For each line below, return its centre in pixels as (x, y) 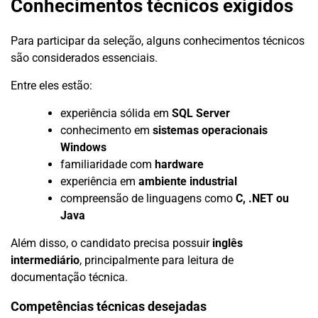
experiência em (99, 181)
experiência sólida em (116, 113)
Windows (83, 147)
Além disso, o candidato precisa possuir (111, 243)
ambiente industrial (188, 181)
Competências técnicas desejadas (109, 306)
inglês (227, 243)
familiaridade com (108, 164)
